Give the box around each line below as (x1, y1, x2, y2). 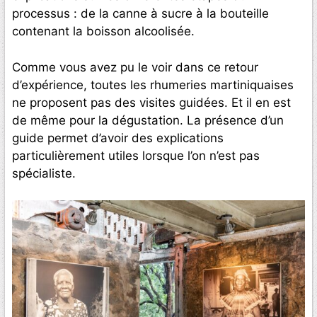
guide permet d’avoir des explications (12, 130, 224, 145)
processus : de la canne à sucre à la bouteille (12, 6, 269, 21)
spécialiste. (12, 166, 76, 180)
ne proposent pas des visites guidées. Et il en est (12, 95, 291, 110)
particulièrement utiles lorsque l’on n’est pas (12, 148, 260, 163)
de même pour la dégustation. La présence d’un (12, 113, 284, 127)
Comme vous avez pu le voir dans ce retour (12, 59, 258, 74)
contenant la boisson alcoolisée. (12, 24, 195, 39)
